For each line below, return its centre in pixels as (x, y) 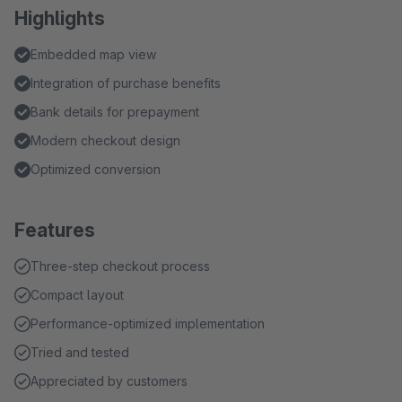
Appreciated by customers (109, 381)
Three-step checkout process (120, 266)
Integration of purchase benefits (126, 83)
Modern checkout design (105, 140)
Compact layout (77, 295)
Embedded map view (93, 54)
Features (55, 230)
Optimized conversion (96, 169)
